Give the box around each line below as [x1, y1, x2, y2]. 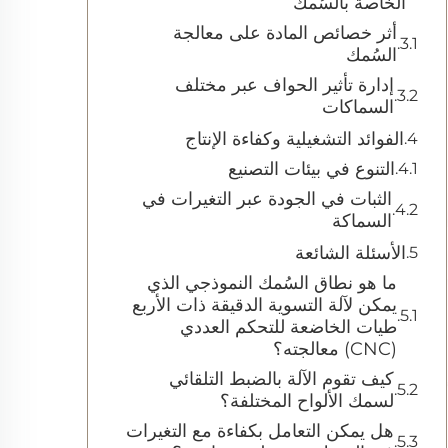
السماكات [322, 96, 394, 118]
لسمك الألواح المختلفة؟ [220, 390, 394, 412]
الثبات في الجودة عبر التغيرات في [142, 188, 392, 210]
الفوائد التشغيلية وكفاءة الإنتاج [185, 128, 404, 150]
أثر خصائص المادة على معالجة [173, 22, 397, 44]
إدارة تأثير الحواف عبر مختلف [175, 74, 394, 96]
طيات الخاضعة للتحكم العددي [180, 316, 397, 338]
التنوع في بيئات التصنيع [228, 158, 395, 180]
